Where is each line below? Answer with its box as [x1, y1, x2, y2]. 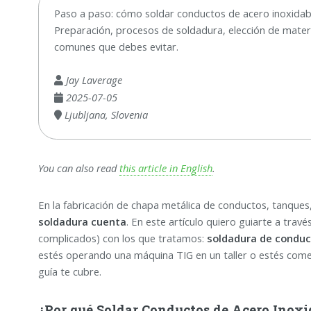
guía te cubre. [37, 264, 101, 279]
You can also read [37, 160, 119, 175]
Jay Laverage [62, 72, 122, 87]
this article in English [119, 160, 212, 175]
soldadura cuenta [37, 215, 126, 229]
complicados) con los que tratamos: [37, 231, 207, 246]
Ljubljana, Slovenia [61, 107, 148, 121]
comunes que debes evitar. [53, 39, 178, 53]
